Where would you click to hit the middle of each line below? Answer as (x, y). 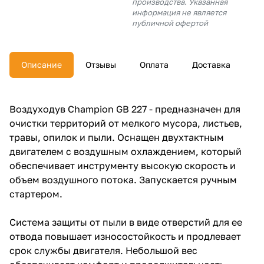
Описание (42, 65)
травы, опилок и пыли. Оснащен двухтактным (117, 137)
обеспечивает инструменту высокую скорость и (123, 166)
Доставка (211, 65)
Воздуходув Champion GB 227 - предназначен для (125, 109)
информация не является (179, 12)
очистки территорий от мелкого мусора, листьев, (126, 123)
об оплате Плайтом (72, 12)
